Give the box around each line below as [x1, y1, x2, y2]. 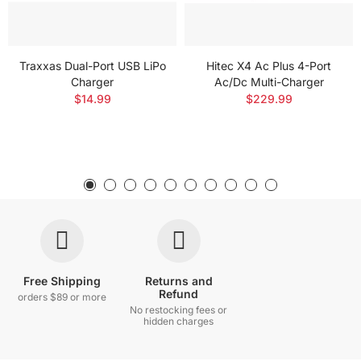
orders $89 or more [18, 291, 107, 304]
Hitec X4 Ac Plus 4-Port [206, 59, 331, 73]
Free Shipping [23, 274, 102, 288]
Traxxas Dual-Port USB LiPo [19, 59, 166, 73]
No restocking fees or [130, 304, 228, 317]
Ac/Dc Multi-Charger [214, 75, 324, 89]
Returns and [144, 274, 213, 288]
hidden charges [143, 315, 214, 328]
